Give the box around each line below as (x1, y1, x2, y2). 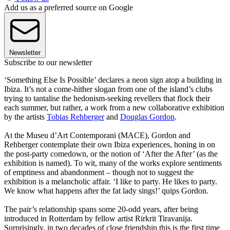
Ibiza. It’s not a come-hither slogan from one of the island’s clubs (4, 85, 213, 94)
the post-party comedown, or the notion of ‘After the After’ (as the (4, 149, 218, 159)
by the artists (4, 112, 47, 122)
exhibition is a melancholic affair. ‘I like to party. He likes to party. (4, 177, 217, 186)
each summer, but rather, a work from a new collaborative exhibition (4, 103, 224, 112)
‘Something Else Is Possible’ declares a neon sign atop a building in (4, 75, 222, 85)
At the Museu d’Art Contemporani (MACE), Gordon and (4, 131, 190, 140)
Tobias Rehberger (47, 112, 104, 122)
